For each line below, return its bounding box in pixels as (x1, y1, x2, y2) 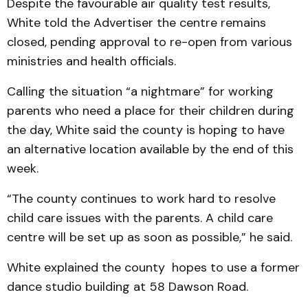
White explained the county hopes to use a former (7, 259, 300, 276)
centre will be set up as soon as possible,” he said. (7, 229, 292, 245)
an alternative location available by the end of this (7, 141, 294, 157)
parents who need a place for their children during (7, 102, 294, 119)
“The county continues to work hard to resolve (7, 190, 276, 207)
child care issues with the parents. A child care (7, 210, 273, 226)
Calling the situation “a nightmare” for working (7, 83, 274, 100)
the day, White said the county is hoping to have (7, 122, 285, 138)
